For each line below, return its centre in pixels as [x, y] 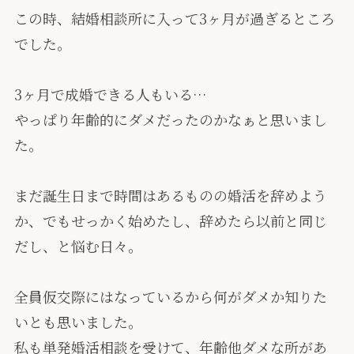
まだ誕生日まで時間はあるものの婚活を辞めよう [170, 195]
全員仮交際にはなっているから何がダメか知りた [170, 296]
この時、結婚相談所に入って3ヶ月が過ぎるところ [174, 18]
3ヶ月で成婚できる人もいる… [110, 94]
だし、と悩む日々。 [78, 245]
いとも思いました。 [78, 321]
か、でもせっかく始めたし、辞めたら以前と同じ [170, 220]
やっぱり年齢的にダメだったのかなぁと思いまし [170, 119]
